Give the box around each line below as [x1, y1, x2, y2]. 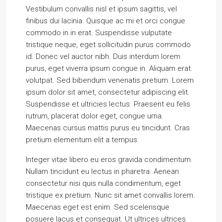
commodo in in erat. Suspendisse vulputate [26, 28, 172, 37]
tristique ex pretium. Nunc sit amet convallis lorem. [26, 191, 195, 200]
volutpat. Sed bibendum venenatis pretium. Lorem [26, 76, 194, 85]
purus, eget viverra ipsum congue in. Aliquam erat [26, 64, 191, 73]
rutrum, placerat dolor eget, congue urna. [26, 111, 164, 120]
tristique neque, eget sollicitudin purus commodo [26, 40, 191, 49]
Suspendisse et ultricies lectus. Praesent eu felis [26, 100, 190, 109]
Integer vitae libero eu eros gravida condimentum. [26, 155, 193, 164]
